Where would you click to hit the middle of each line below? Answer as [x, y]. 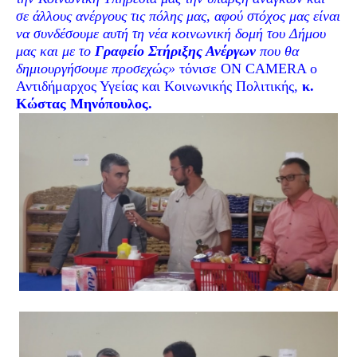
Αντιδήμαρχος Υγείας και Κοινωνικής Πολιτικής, [159, 86]
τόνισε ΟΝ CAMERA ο [248, 69]
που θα [277, 51]
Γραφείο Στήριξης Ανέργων [175, 51]
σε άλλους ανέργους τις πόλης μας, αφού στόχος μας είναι [178, 16]
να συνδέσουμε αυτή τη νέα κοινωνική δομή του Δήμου [171, 33]
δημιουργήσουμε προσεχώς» [98, 69]
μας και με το [55, 51]
